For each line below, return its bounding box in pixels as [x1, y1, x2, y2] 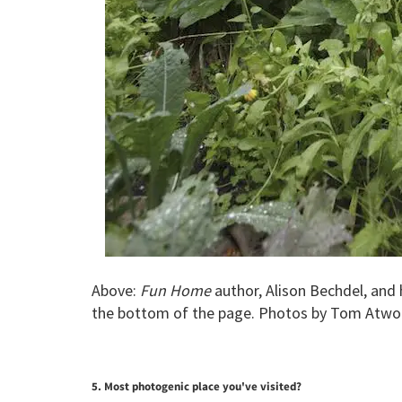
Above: [92, 280, 140, 301]
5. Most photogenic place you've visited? [92, 379, 301, 395]
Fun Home [140, 280, 211, 301]
